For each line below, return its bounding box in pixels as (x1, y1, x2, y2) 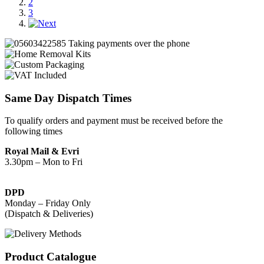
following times (5, 126, 62, 137)
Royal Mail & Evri (5, 146, 79, 157)
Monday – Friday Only (5, 198, 91, 209)
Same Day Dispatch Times (5, 91, 131, 104)
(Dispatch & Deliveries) (5, 209, 93, 219)
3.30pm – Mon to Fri (5, 157, 82, 167)
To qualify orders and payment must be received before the (5, 115, 223, 126)
